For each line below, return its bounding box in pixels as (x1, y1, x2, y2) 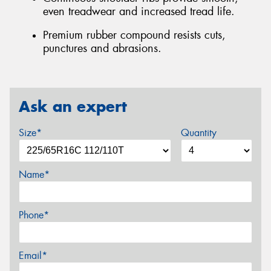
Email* (19, 249, 47, 263)
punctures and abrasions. (43, 41, 162, 56)
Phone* (19, 209, 49, 222)
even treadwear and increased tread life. (43, 4, 235, 19)
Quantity (180, 126, 217, 140)
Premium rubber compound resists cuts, (43, 28, 226, 43)
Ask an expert (19, 96, 127, 116)
